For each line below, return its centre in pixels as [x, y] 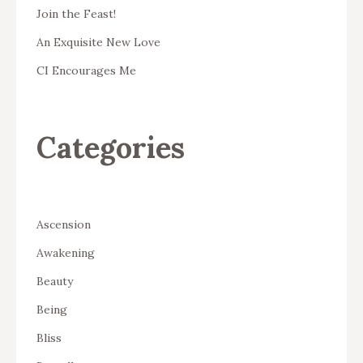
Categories [111, 147]
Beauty [55, 281]
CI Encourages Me [86, 70]
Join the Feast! [76, 13]
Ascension [64, 224]
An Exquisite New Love [98, 42]
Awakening [66, 252]
